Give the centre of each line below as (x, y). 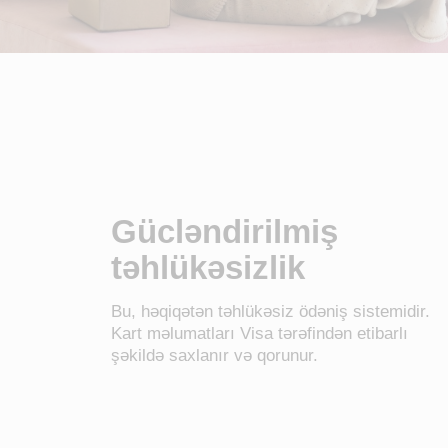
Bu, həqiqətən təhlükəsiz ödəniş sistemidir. (271, 311)
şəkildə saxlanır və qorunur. (215, 355)
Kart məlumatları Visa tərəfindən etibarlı (260, 333)
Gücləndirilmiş (225, 231)
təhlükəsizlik (208, 267)
